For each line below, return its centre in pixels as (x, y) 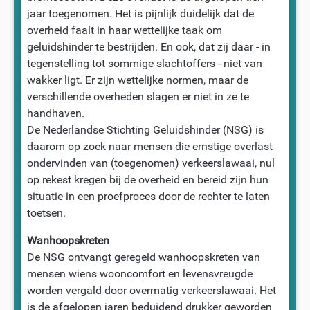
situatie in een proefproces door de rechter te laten (148, 196)
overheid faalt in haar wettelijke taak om (124, 30)
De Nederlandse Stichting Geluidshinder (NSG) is (145, 129)
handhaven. (55, 113)
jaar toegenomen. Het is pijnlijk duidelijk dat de (140, 13)
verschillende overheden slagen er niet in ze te (138, 96)
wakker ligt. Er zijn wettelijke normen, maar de (137, 80)
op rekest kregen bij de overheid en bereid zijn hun (147, 179)
